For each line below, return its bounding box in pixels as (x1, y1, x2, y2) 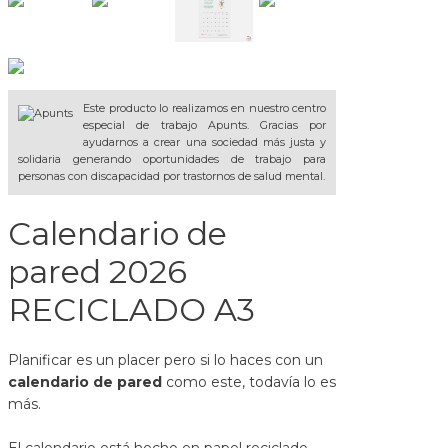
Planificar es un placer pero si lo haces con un (8, 351, 323, 370)
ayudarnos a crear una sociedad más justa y (83, 135, 327, 150)
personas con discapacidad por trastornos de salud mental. (18, 169, 325, 184)
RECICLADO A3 (8, 290, 255, 330)
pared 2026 (8, 252, 187, 292)
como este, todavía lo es (162, 373, 336, 392)
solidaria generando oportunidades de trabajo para (18, 152, 327, 167)
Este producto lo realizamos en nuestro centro (83, 101, 327, 116)
